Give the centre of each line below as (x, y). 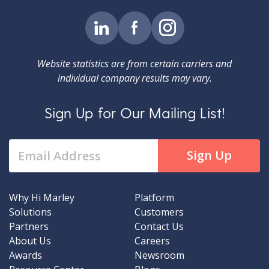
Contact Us (159, 226)
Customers (159, 212)
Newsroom (159, 255)
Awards (26, 255)
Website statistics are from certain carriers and (134, 63)
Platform (154, 197)
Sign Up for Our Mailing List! (134, 112)
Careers (152, 240)
